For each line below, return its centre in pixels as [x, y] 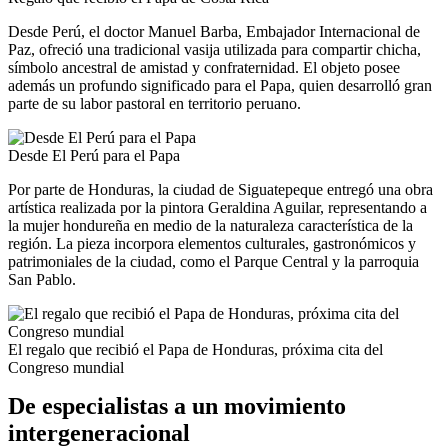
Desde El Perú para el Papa [94, 155]
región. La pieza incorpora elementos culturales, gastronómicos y [212, 243]
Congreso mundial [66, 367]
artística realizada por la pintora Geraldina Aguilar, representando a [217, 207]
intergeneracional [99, 432]
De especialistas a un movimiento [177, 405]
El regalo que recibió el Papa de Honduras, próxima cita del [195, 349]
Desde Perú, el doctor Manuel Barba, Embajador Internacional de [214, 31]
